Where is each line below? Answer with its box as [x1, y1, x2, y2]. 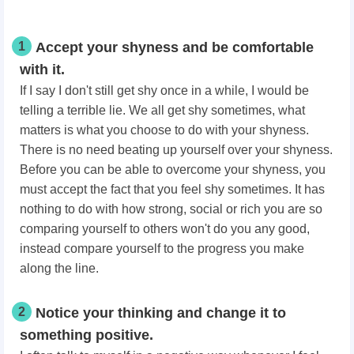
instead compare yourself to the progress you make [20, 241, 304, 255]
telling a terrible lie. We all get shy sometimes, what [20, 103, 305, 117]
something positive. [20, 326, 153, 343]
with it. [20, 61, 65, 77]
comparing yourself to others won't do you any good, [20, 221, 310, 235]
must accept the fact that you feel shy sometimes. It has [20, 182, 325, 196]
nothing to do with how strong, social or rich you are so [20, 201, 322, 216]
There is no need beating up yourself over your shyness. [20, 142, 333, 156]
